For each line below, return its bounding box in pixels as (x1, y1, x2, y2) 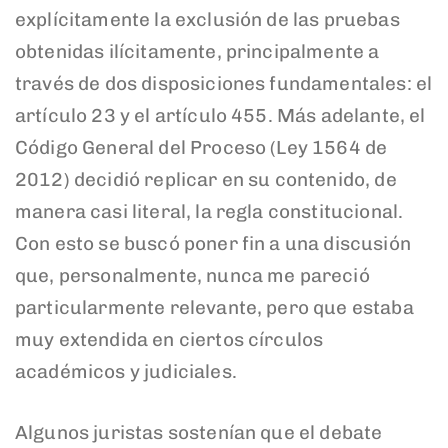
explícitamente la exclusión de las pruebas (15, 8, 400, 32)
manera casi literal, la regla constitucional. (15, 200, 404, 224)
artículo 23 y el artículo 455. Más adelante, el (15, 104, 426, 128)
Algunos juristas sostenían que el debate (15, 420, 383, 444)
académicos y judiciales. (15, 360, 237, 384)
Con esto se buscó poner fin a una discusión (15, 232, 411, 256)
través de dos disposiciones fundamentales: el (15, 72, 433, 96)
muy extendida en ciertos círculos (15, 328, 324, 352)
